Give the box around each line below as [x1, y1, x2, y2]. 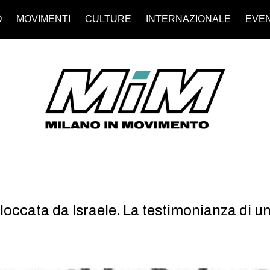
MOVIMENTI [16, 14, 71, 24]
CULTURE [84, 14, 131, 24]
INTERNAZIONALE [145, 14, 231, 24]
